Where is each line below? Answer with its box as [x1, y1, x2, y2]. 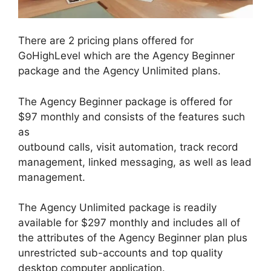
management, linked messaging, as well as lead [18, 155, 252, 168]
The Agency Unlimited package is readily [18, 201, 217, 214]
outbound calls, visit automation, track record [18, 140, 238, 153]
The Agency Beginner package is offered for [18, 95, 232, 108]
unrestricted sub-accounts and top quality [18, 247, 223, 260]
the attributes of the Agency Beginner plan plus [18, 232, 247, 244]
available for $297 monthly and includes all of [18, 217, 240, 229]
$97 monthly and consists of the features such [18, 110, 245, 123]
